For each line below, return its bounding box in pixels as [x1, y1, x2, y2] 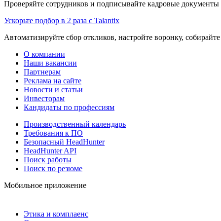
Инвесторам [24, 94, 65, 103]
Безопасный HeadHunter [24, 137, 105, 146]
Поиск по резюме [24, 164, 82, 173]
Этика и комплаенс [24, 209, 88, 218]
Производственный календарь [24, 119, 126, 128]
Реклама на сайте [24, 76, 81, 85]
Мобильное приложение [4, 181, 86, 189]
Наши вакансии [24, 58, 77, 67]
